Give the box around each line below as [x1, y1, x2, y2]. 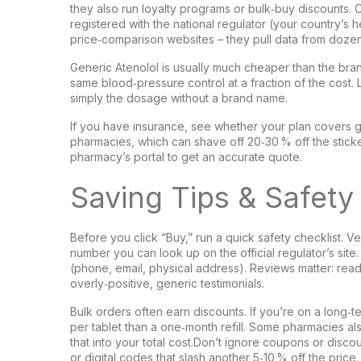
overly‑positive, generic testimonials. [70, 276, 264, 290]
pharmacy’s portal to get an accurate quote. [70, 150, 302, 164]
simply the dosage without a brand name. [70, 91, 288, 105]
